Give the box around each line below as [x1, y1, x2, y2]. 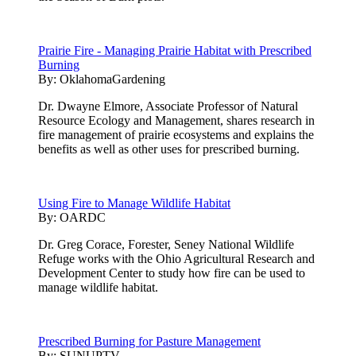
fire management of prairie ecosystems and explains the [38, 127, 314, 141]
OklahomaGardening [60, 72, 165, 86]
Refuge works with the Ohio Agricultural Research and [38, 251, 315, 265]
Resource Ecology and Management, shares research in [38, 113, 315, 127]
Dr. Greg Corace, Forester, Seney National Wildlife [38, 237, 294, 251]
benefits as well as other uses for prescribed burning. [38, 141, 300, 156]
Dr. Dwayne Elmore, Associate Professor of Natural [38, 99, 298, 113]
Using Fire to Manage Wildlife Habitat [38, 195, 230, 210]
